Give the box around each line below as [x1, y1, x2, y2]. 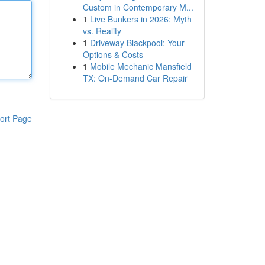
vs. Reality [82, 25, 121, 37]
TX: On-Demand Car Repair [82, 72, 188, 84]
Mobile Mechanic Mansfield [89, 60, 192, 72]
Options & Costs [82, 49, 143, 60]
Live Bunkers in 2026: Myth [89, 13, 192, 25]
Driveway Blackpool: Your [89, 37, 185, 49]
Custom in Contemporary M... [82, 1, 193, 13]
